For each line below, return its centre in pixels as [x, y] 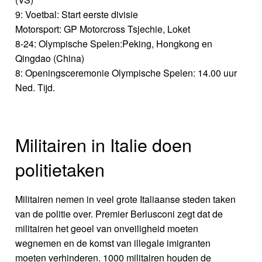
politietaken [60, 169]
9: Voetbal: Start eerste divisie [77, 15]
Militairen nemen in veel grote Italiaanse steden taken [126, 199]
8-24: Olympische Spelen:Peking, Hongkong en [114, 44]
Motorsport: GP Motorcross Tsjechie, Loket [103, 29]
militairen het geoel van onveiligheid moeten [107, 228]
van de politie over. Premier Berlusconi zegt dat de [119, 213]
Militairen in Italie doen [104, 144]
